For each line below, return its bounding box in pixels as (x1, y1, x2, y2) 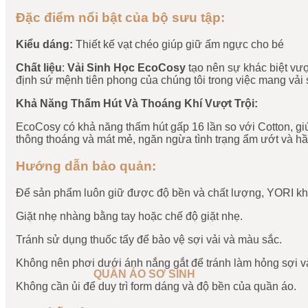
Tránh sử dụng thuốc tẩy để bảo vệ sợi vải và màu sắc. (16, 233, 282, 245)
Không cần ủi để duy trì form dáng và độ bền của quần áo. (16, 280, 296, 292)
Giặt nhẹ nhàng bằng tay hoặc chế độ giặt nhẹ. (16, 210, 243, 222)
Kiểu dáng (16, 38, 69, 51)
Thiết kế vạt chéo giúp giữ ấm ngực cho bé (73, 38, 284, 51)
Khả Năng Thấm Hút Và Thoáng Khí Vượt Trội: (16, 98, 258, 110)
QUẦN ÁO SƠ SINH (93, 268, 196, 280)
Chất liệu (16, 62, 62, 74)
